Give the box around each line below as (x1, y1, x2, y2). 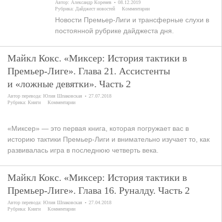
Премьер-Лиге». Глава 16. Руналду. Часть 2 (7, 185, 190, 196)
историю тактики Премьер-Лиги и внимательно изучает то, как (7, 135, 210, 143)
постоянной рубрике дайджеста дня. (55, 27, 174, 35)
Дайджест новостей (75, 6, 115, 11)
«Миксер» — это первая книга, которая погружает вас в (7, 124, 189, 132)
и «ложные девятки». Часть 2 (7, 78, 131, 89)
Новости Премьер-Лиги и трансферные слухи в (55, 16, 210, 24)
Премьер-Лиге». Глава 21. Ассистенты (7, 65, 170, 76)
